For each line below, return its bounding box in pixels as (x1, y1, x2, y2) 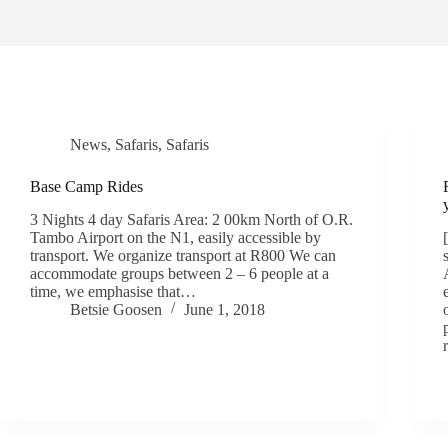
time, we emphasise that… (30, 282, 196, 300)
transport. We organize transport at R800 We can (30, 246, 336, 264)
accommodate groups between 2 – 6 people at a (30, 264, 329, 282)
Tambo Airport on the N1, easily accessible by (30, 228, 321, 246)
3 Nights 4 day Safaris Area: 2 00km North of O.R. (30, 210, 353, 228)
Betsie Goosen (70, 300, 162, 318)
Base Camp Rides (30, 178, 143, 195)
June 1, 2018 (184, 300, 265, 318)
